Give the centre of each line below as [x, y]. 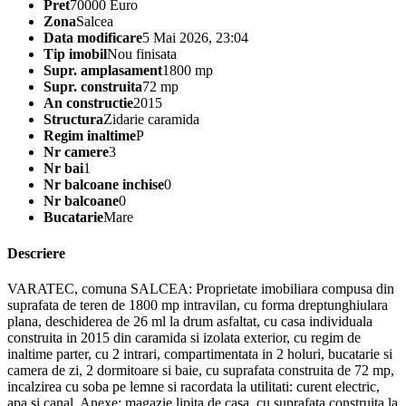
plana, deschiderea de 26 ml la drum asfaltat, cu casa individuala [190, 321]
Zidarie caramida [151, 120]
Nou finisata [142, 54]
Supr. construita [93, 87]
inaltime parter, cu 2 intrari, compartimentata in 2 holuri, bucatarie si [200, 354]
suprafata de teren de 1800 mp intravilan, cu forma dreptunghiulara [198, 305]
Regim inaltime [90, 136]
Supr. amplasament [103, 71]
